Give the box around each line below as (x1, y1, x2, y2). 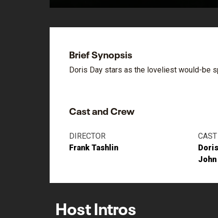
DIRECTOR (69, 131, 106, 141)
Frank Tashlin (69, 143, 118, 152)
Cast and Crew (69, 103, 134, 117)
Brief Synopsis (69, 46, 132, 61)
